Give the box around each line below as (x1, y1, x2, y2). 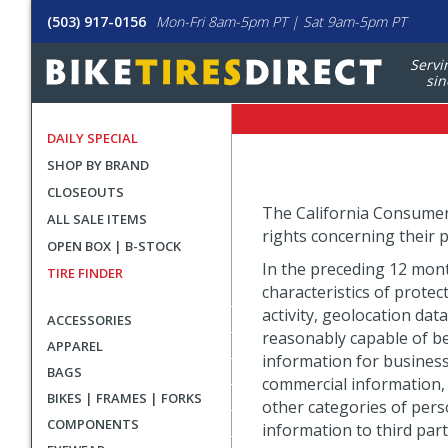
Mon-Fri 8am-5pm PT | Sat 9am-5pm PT (156, 12, 406, 31)
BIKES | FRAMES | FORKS (47, 389, 202, 407)
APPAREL (47, 337, 103, 355)
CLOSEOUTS (47, 183, 124, 201)
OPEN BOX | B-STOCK (47, 237, 181, 255)
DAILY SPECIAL (47, 129, 138, 147)
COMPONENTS (47, 415, 139, 433)
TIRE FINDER (47, 264, 123, 282)
